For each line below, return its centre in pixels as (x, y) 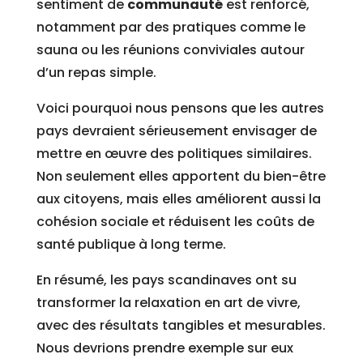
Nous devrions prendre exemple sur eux (164, 348)
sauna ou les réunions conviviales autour (170, 50)
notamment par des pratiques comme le (171, 28)
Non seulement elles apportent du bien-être (181, 177)
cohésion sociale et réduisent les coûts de (175, 222)
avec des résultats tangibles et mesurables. (181, 326)
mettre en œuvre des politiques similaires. (174, 154)
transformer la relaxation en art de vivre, (168, 303)
